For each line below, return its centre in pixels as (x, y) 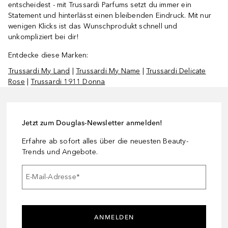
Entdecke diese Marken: (48, 55)
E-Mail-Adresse (51, 177)
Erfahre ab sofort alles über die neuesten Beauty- (105, 141)
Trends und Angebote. (60, 152)
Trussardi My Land (39, 71)
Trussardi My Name (108, 71)
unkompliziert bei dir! (45, 37)
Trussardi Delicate (176, 71)
